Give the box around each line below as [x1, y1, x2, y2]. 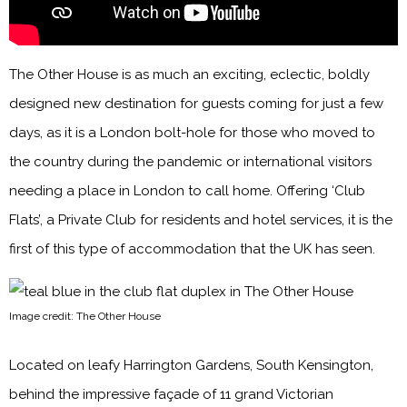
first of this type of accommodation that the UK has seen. [9, 240, 375, 257]
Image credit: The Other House [9, 309, 161, 323]
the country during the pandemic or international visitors [9, 153, 372, 170]
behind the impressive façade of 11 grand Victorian [9, 385, 333, 402]
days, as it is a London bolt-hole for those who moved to [9, 124, 375, 141]
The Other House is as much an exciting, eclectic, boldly [9, 65, 370, 83]
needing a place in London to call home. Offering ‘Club [9, 182, 365, 199]
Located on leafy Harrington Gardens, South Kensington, [9, 356, 373, 373]
